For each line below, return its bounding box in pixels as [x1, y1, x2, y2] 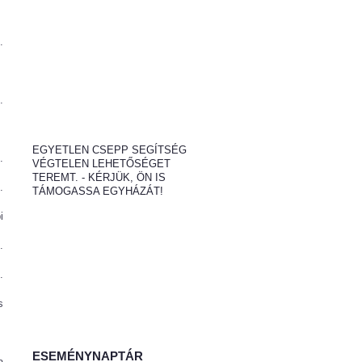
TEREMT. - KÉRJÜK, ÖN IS [32, 171, 166, 183]
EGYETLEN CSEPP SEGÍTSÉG [32, 144, 187, 156]
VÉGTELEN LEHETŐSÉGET [32, 158, 170, 170]
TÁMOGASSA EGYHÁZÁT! [32, 185, 163, 197]
